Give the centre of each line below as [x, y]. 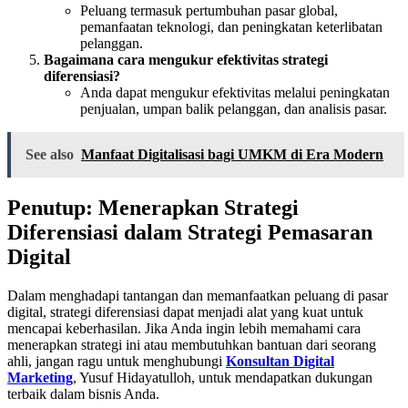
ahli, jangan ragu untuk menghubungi [117, 361]
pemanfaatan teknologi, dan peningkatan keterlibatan [231, 26]
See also [50, 154]
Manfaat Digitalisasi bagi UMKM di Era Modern [232, 154]
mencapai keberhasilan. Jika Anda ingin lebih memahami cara [184, 328]
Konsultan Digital [280, 361]
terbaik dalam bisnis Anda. [83, 393]
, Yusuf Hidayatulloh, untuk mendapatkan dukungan [223, 377]
